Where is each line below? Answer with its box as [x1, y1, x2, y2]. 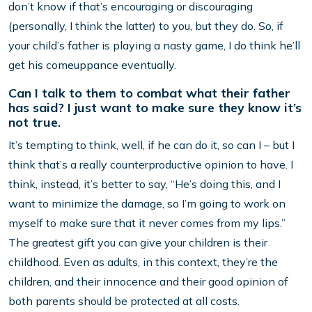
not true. [8, 114, 61, 130]
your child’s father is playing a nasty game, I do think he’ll [8, 38, 300, 52]
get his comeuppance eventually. [8, 57, 176, 72]
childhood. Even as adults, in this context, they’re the [8, 254, 278, 269]
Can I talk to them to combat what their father [8, 84, 290, 101]
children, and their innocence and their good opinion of [8, 274, 288, 288]
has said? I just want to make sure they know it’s [8, 99, 302, 116]
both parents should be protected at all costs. [8, 293, 240, 308]
